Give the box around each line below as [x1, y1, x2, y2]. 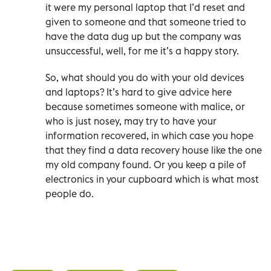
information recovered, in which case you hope [45, 129, 253, 142]
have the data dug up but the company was [45, 30, 241, 42]
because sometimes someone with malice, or [45, 100, 245, 113]
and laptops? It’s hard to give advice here [45, 85, 232, 98]
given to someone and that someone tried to [45, 15, 246, 28]
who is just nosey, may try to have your [45, 114, 217, 127]
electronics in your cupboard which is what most [45, 172, 259, 185]
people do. [45, 187, 94, 200]
